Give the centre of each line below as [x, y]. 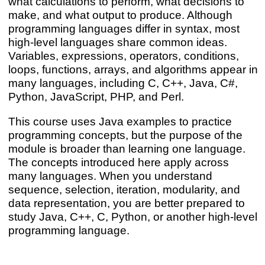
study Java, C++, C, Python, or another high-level [132, 217]
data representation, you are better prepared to [126, 203]
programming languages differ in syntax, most [124, 28]
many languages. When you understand [110, 176]
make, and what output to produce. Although [120, 14]
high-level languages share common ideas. [117, 42]
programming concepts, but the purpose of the [125, 135]
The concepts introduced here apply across [118, 162]
